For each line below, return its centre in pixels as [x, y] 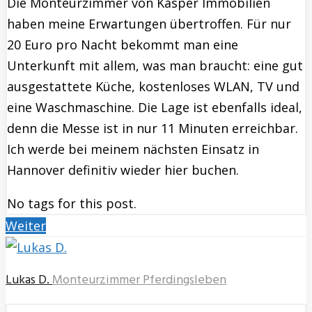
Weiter [26, 226]
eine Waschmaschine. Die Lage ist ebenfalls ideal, [155, 108]
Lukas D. [28, 281]
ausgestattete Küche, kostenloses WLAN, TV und [153, 87]
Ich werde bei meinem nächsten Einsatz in [133, 149]
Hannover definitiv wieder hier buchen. [123, 170]
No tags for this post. [72, 204]
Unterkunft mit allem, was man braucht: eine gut [155, 66]
